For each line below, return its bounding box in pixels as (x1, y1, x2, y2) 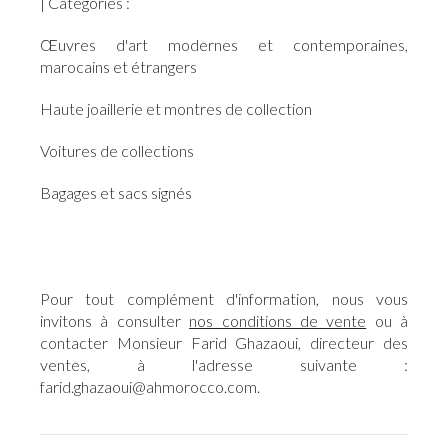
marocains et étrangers (40, 57, 197, 77)
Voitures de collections (40, 141, 194, 161)
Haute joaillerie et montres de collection (40, 99, 312, 119)
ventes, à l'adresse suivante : (40, 355, 408, 375)
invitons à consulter (40, 311, 190, 331)
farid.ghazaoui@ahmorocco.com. (40, 377, 260, 397)
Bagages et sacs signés (40, 183, 192, 203)
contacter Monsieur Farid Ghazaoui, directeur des (40, 333, 408, 353)
